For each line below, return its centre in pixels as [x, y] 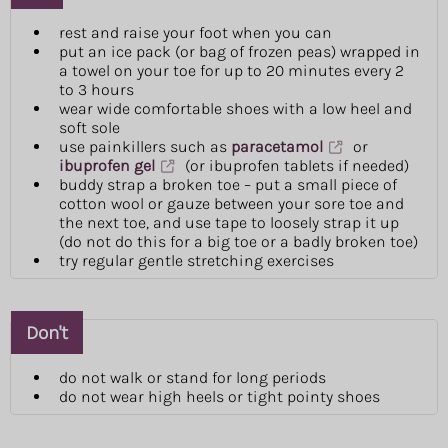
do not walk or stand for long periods [192, 378]
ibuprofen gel [107, 166]
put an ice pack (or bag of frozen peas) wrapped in [239, 52]
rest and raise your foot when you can [195, 33]
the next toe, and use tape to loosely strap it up [229, 223]
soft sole [89, 128]
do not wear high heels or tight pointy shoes [219, 397]
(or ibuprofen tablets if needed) [294, 166]
